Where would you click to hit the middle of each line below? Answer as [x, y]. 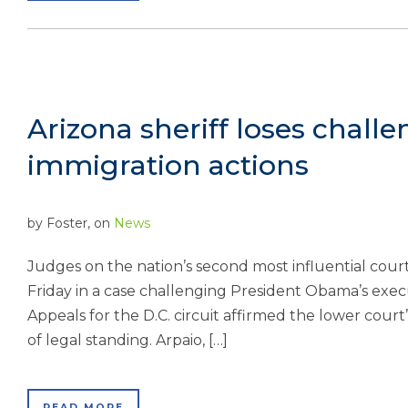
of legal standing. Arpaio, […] [127, 340]
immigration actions [168, 165]
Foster [67, 223]
